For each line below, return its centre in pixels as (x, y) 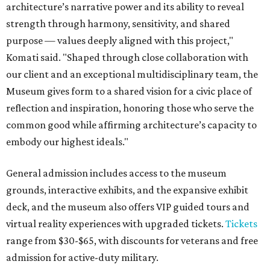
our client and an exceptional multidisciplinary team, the (132, 74)
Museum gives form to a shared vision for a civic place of (129, 91)
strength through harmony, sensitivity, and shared (118, 24)
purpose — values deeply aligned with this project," (120, 41)
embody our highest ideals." (67, 142)
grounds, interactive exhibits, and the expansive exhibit (127, 190)
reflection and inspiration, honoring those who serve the (130, 108)
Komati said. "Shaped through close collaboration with (127, 58)
